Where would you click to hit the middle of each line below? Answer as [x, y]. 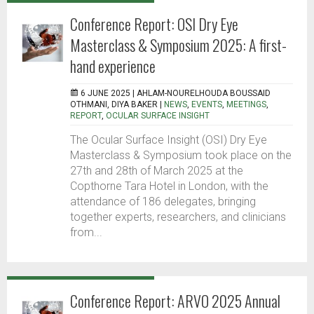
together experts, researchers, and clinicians [178, 217]
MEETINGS [246, 105]
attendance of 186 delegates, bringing [163, 202]
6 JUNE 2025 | [109, 94]
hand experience [113, 66]
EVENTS [207, 105]
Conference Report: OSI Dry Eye [154, 24]
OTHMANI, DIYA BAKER [114, 105]
